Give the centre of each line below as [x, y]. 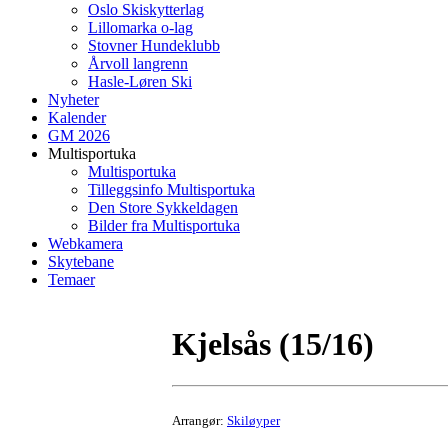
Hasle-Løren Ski [140, 81]
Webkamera [85, 243]
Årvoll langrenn [138, 63]
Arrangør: [199, 420]
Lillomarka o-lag [140, 27]
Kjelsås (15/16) [273, 344]
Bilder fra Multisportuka [164, 225]
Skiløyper [253, 420]
